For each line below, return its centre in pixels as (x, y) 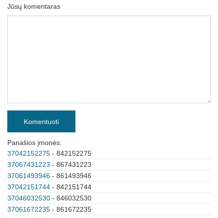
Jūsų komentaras (34, 6)
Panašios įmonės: (35, 143)
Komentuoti (41, 121)
